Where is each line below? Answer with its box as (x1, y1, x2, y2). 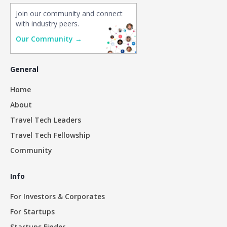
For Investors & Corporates (10, 192, 105, 201)
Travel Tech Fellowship (10, 130, 90, 140)
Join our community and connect (16, 9, 123, 18)
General (10, 64, 39, 74)
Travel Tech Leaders (10, 115, 81, 125)
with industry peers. (16, 19, 79, 28)
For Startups (10, 207, 55, 216)
